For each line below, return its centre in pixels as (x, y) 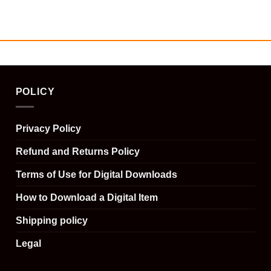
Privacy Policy (48, 128)
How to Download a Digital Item (87, 197)
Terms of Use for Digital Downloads (96, 174)
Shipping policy (51, 220)
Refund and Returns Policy (77, 151)
